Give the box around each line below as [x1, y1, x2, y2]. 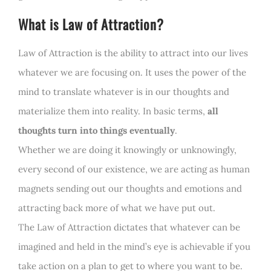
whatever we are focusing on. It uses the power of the [18, 66, 246, 78]
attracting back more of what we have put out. [18, 201, 215, 214]
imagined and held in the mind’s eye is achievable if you [18, 240, 250, 252]
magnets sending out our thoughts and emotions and [18, 182, 242, 194]
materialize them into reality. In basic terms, [18, 105, 207, 117]
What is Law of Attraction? [18, 13, 164, 34]
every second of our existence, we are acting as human [18, 163, 250, 175]
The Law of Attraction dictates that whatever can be [18, 221, 240, 233]
